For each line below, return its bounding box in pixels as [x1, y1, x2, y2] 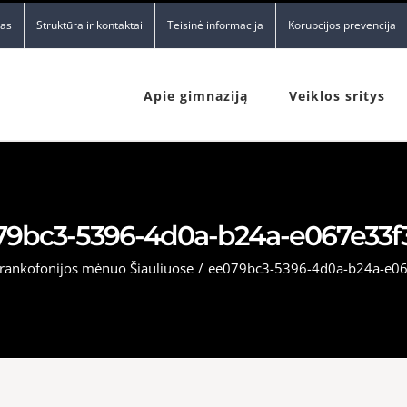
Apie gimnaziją [144, 87, 248, 104]
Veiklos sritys [289, 87, 385, 104]
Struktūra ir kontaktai [36, 17, 143, 33]
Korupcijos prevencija [288, 17, 396, 33]
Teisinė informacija [167, 17, 263, 33]
